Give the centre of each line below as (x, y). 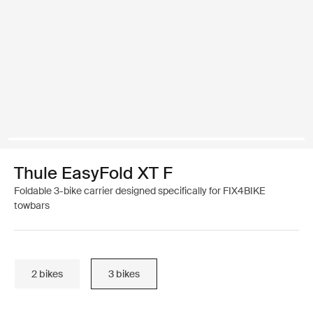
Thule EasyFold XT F (93, 173)
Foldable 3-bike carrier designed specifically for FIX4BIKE (140, 191)
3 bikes (124, 274)
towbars (32, 205)
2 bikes (47, 274)
